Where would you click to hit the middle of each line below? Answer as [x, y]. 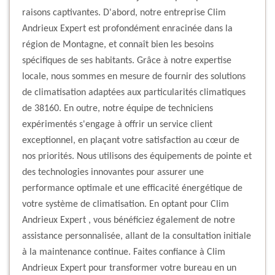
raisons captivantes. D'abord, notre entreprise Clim [124, 13]
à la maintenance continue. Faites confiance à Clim [124, 253]
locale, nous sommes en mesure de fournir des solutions [134, 77]
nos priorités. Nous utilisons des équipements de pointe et [137, 157]
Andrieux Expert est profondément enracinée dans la [127, 29]
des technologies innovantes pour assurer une [113, 173]
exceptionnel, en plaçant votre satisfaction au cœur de [131, 141]
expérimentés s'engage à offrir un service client [117, 125]
